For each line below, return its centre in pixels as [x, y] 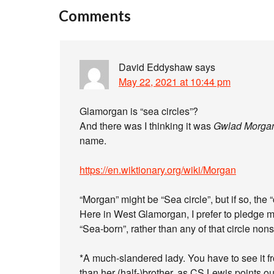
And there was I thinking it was [146, 126]
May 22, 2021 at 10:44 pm [175, 82]
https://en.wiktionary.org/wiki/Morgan [158, 170]
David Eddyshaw [156, 67]
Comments [95, 16]
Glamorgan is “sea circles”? [139, 111]
